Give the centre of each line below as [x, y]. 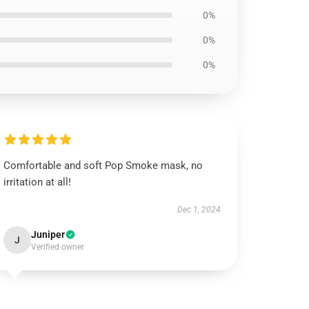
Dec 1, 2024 [199, 210]
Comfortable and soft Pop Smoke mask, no [103, 166]
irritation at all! [38, 182]
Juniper [48, 235]
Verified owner [58, 247]
